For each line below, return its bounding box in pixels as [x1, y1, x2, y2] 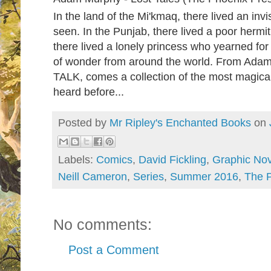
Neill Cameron [58, 170, 127, 183]
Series [133, 170, 164, 183]
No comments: [53, 215, 152, 233]
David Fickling [139, 153, 206, 166]
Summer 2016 [170, 170, 238, 183]
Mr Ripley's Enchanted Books [109, 117, 251, 129]
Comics [96, 153, 132, 166]
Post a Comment [68, 243, 159, 256]
